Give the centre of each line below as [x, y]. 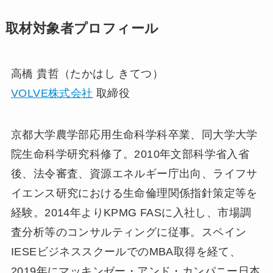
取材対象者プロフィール [82, 28]
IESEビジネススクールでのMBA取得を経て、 [126, 251]
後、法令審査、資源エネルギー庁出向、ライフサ [134, 173]
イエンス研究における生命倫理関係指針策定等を [134, 193]
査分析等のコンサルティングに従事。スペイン [129, 232]
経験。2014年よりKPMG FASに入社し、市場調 [131, 212]
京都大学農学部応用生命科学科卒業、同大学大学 [134, 134]
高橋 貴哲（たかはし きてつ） [87, 73]
